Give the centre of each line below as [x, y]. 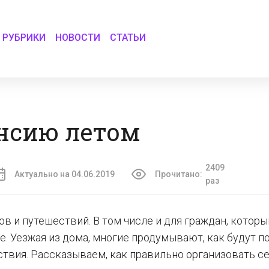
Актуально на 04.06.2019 [65, 174]
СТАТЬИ [128, 37]
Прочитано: [178, 174]
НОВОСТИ [78, 37]
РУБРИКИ [24, 37]
